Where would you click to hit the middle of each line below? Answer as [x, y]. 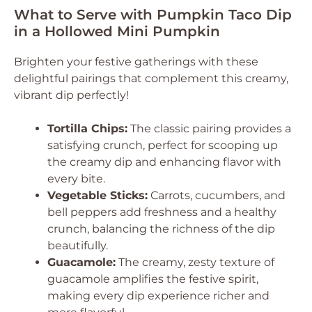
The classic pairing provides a [209, 128]
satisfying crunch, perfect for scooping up [163, 145]
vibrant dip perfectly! [71, 95]
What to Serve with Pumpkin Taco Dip [153, 15]
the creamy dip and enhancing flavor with [164, 162]
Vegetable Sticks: [97, 195]
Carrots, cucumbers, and [217, 195]
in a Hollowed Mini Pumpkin [117, 31]
